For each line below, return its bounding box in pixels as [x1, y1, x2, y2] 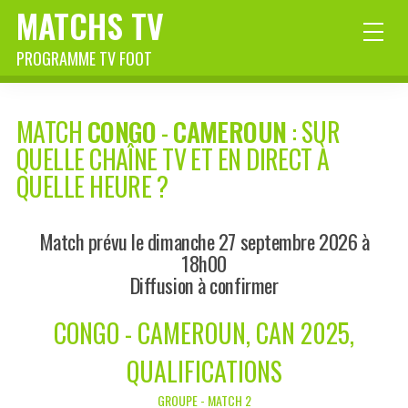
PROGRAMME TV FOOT [16, 46, 152, 70]
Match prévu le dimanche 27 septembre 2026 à [38, 226, 370, 257]
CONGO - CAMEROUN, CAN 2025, [54, 314, 354, 352]
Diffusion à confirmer [129, 270, 279, 301]
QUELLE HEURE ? [16, 168, 168, 206]
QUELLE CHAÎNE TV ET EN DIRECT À [16, 140, 330, 178]
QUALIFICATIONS [126, 352, 282, 391]
